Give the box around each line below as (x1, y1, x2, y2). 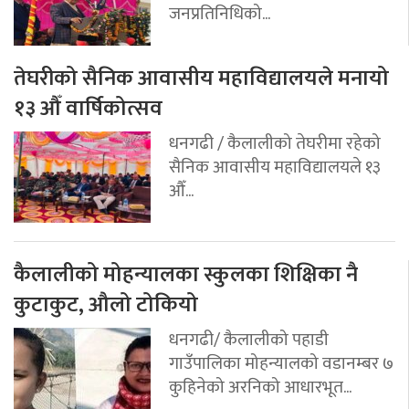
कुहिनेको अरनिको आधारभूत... (169, 372, 351, 403)
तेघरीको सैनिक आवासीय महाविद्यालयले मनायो (14, 60, 389, 98)
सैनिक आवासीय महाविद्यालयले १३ (169, 152, 381, 183)
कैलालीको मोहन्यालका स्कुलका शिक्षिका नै (14, 257, 358, 294)
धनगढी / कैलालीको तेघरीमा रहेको (169, 129, 381, 159)
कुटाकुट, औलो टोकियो (14, 287, 198, 324)
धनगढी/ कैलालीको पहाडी (169, 325, 329, 355)
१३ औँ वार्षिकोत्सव (14, 90, 163, 128)
